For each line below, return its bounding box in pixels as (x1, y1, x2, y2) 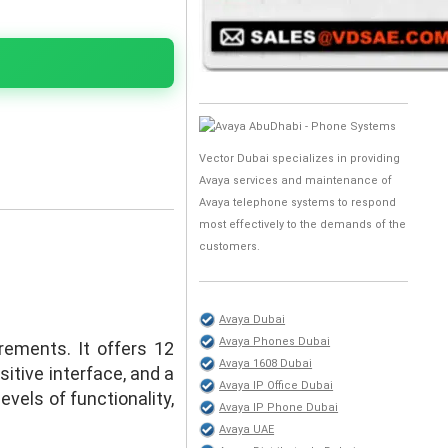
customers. (199, 240, 261, 253)
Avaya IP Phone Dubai (219, 401, 339, 414)
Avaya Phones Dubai (219, 335, 331, 348)
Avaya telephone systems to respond (199, 196, 397, 209)
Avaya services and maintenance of (199, 174, 393, 187)
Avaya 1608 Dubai (219, 357, 313, 370)
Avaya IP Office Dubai (219, 379, 334, 392)
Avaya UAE (219, 423, 275, 436)
